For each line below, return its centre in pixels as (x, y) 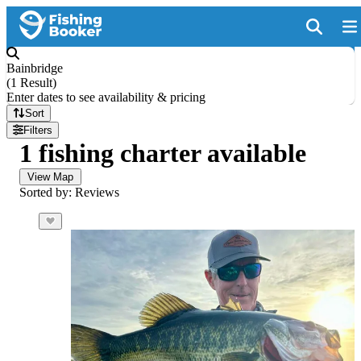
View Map (50, 177)
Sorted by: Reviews (69, 192)
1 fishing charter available (163, 153)
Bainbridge (35, 68)
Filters (38, 130)
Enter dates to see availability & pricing (106, 97)
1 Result (31, 83)
